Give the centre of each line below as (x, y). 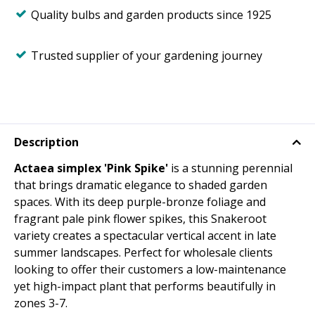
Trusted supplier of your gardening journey (147, 56)
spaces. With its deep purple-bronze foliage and (140, 202)
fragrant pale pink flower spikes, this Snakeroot (140, 219)
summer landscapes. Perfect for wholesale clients (143, 253)
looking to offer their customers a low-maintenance (150, 270)
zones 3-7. (41, 303)
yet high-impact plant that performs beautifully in (145, 287)
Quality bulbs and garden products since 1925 (151, 15)
